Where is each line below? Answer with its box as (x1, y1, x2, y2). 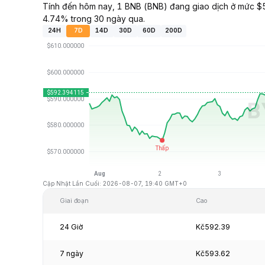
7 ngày (60, 248, 83, 258)
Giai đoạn (60, 196, 89, 205)
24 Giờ (60, 222, 83, 231)
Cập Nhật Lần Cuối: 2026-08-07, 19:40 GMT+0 (43, 179, 187, 187)
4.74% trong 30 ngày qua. (43, 13, 145, 24)
